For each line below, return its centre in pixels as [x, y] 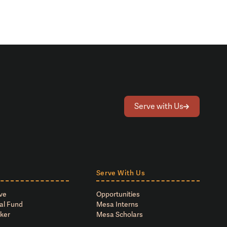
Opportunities [118, 194]
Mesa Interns [117, 204]
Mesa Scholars [119, 215]
